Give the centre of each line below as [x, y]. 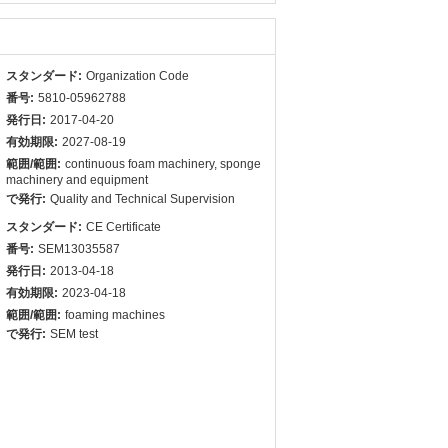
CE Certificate [123, 227]
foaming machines [115, 315]
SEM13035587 [79, 249]
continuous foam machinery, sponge [163, 164]
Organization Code [137, 76]
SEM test [74, 334]
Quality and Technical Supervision [142, 199]
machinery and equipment [77, 180]
